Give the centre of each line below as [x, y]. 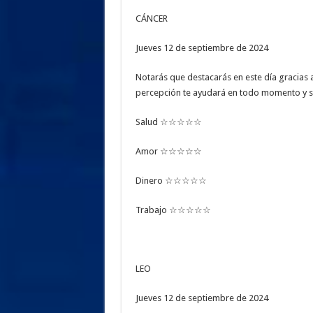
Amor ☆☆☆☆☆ [168, 152]
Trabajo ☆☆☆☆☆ [173, 210]
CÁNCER [151, 19]
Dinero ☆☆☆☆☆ [171, 181]
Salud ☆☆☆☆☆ [168, 122]
